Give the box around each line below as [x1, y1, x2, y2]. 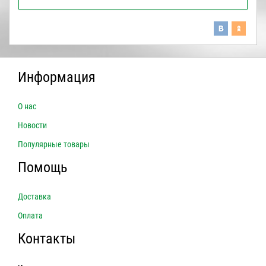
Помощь [18, 159, 67, 176]
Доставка [18, 191, 51, 201]
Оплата [18, 210, 43, 220]
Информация [18, 68, 96, 85]
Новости [18, 120, 47, 130]
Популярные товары [18, 139, 90, 149]
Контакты [18, 230, 75, 247]
